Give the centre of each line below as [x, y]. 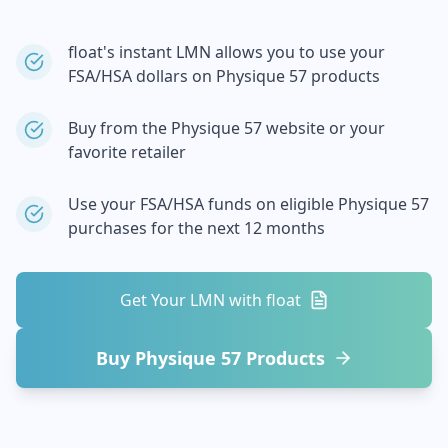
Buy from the [119, 128]
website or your [323, 128]
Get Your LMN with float [210, 300]
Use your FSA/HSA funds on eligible [203, 204]
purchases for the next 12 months [196, 228]
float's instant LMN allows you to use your [226, 52]
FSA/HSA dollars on [142, 76]
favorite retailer [127, 152]
